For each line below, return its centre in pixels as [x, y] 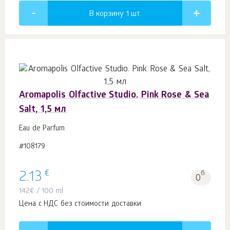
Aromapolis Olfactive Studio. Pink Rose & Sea [114, 96]
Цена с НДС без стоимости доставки [80, 205]
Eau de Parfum [42, 129]
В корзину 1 [110, 15]
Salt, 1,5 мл [43, 110]
